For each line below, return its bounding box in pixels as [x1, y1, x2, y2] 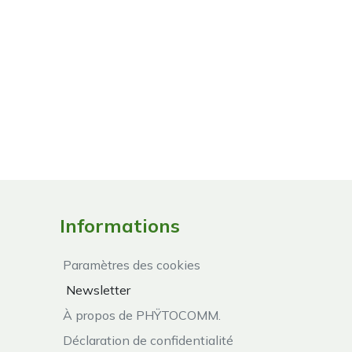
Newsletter [66, 281, 130, 298]
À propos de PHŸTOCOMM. [60, 306, 221, 323]
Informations [60, 213, 180, 237]
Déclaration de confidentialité [60, 332, 233, 348]
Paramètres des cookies [60, 256, 203, 273]
